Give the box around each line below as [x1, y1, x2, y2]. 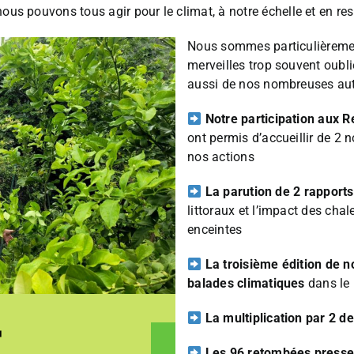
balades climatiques [187, 276, 305, 292]
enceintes [187, 222, 243, 238]
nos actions [187, 149, 254, 165]
